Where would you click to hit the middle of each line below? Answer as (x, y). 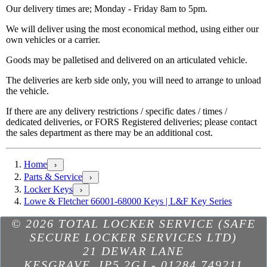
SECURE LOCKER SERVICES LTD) (133, 237)
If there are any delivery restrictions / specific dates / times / (117, 111)
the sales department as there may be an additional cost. (109, 133)
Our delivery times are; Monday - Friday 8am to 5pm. (107, 9)
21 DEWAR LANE (133, 251)
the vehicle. (27, 91)
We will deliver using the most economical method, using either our (132, 29)
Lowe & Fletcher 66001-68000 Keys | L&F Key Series (128, 201)
